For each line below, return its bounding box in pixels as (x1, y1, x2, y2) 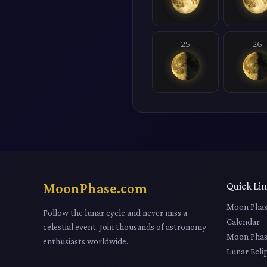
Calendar (226, 216, 260, 226)
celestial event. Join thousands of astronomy (43, 221, 206, 232)
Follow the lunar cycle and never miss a (43, 207, 187, 218)
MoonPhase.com (43, 179, 147, 196)
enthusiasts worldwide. (43, 235, 128, 246)
